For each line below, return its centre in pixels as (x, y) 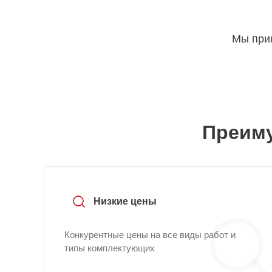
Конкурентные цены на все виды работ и (150, 235)
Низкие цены (125, 201)
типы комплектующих (110, 248)
